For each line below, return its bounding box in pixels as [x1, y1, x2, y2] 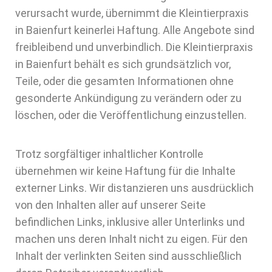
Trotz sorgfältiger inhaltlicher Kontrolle [15, 148, 203, 160]
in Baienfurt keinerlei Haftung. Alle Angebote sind [15, 24, 254, 36]
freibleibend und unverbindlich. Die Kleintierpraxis [15, 41, 253, 53]
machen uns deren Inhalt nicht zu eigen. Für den [15, 233, 248, 245]
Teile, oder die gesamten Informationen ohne [15, 75, 234, 87]
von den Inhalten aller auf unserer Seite [15, 199, 206, 211]
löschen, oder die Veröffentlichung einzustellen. [15, 109, 246, 121]
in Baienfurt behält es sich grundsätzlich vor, [15, 58, 231, 70]
